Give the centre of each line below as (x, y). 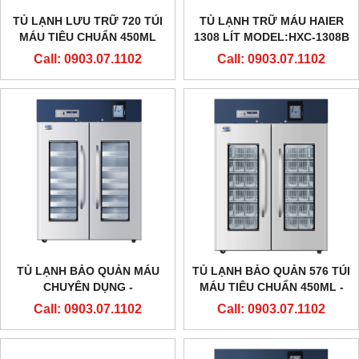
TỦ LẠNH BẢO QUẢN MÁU (88, 271)
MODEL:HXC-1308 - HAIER (271, 303)
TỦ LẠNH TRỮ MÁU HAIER (271, 21)
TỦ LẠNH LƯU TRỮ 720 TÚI (88, 21)
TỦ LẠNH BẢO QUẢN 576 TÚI (271, 271)
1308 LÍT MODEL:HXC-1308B (271, 37)
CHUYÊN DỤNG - (88, 287)
